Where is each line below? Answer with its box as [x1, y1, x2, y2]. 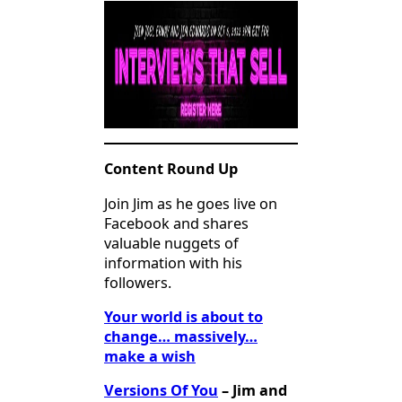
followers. [104, 272, 171, 293]
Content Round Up [104, 159, 238, 179]
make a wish [104, 345, 196, 366]
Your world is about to [104, 306, 263, 327]
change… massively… [104, 326, 258, 346]
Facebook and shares [104, 213, 249, 233]
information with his [104, 252, 242, 273]
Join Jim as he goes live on [104, 193, 277, 214]
